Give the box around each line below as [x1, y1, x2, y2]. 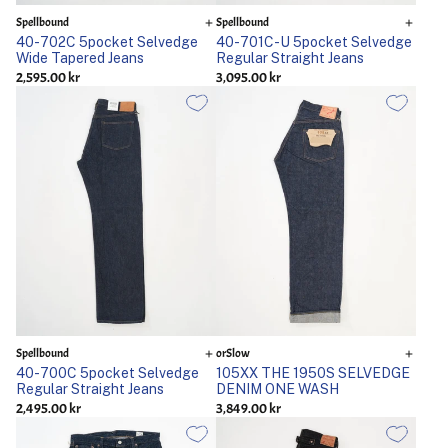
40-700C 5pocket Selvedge [16, 364, 199, 382]
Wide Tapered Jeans [16, 49, 144, 67]
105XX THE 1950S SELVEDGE [216, 364, 410, 382]
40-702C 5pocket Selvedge [16, 33, 198, 51]
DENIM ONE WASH [216, 380, 339, 398]
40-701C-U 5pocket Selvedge [216, 33, 412, 51]
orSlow [216, 345, 250, 362]
